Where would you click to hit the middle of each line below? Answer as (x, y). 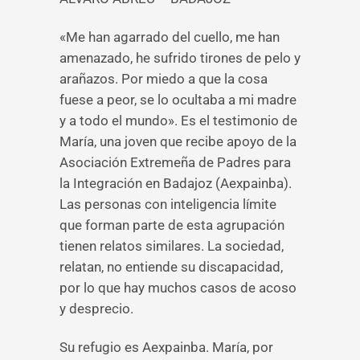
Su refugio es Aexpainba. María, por (166, 347)
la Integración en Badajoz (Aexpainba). (176, 183)
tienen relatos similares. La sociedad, (172, 246)
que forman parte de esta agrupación (172, 225)
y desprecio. (96, 309)
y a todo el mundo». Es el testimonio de (178, 121)
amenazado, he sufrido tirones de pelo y (180, 58)
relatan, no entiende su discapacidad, (171, 267)
